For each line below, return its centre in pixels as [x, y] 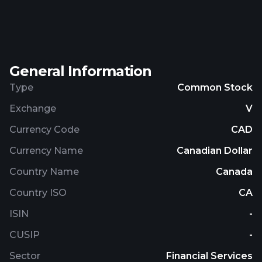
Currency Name [46, 151]
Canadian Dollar [215, 151]
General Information [80, 71]
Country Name [44, 172]
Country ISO [38, 193]
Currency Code [44, 130]
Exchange [33, 108]
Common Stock [215, 87]
